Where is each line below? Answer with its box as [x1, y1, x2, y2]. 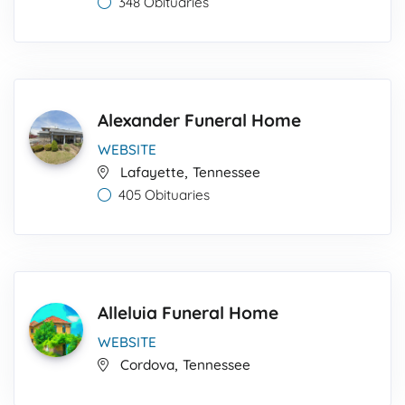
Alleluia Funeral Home [98, 302, 278, 324]
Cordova [120, 356, 174, 373]
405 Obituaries [118, 186, 210, 203]
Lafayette [120, 164, 184, 181]
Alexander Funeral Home [98, 109, 301, 131]
